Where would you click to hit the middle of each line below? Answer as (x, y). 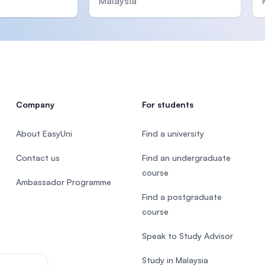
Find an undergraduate (186, 158)
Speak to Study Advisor (187, 236)
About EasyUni (44, 134)
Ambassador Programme (63, 182)
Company (35, 105)
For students (167, 105)
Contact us (38, 158)
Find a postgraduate (182, 197)
